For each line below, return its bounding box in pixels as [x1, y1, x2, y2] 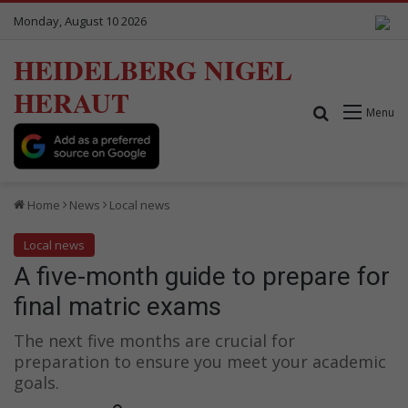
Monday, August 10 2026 [14, 13, 147, 29]
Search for [330, 101, 401, 122]
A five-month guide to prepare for [14, 260, 390, 291]
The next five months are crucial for [14, 329, 295, 352]
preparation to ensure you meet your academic [14, 350, 386, 372]
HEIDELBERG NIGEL [14, 49, 292, 89]
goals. [14, 371, 59, 393]
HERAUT [14, 82, 129, 122]
